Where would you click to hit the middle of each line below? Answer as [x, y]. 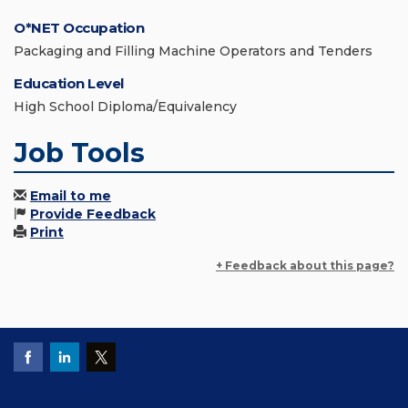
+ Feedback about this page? [305, 266]
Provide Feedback [93, 214]
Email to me [71, 196]
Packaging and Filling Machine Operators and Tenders [193, 51]
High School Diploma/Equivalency [125, 107]
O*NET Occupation [79, 28]
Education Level [69, 84]
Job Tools [79, 153]
